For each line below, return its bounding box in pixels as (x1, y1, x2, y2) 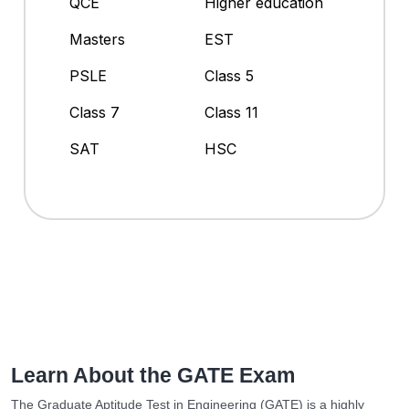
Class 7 (69, 103, 120, 122)
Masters (69, 30, 125, 49)
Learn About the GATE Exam (11, 363, 295, 388)
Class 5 (204, 67, 254, 86)
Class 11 (204, 103, 258, 122)
